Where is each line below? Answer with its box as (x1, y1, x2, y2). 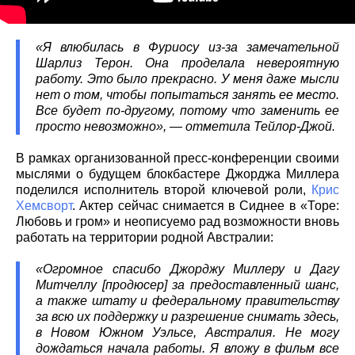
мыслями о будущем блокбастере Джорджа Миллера (16, 167, 339, 181)
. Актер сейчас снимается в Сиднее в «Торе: (72, 199, 339, 213)
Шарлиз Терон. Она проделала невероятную (36, 56, 339, 71)
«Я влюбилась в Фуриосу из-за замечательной (36, 40, 339, 55)
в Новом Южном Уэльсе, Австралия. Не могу (36, 326, 339, 340)
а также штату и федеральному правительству (36, 294, 339, 308)
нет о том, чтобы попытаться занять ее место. (36, 88, 339, 102)
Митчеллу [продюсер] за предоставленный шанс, (36, 278, 339, 292)
